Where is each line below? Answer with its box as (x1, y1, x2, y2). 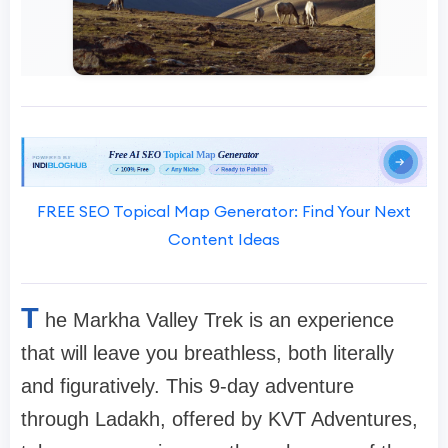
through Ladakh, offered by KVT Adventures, (21, 408, 418, 431)
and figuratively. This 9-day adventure (21, 375, 354, 398)
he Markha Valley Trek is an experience (45, 309, 394, 332)
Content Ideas (168, 229, 280, 250)
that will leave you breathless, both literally (21, 342, 394, 365)
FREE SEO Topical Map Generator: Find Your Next (37, 201, 411, 222)
